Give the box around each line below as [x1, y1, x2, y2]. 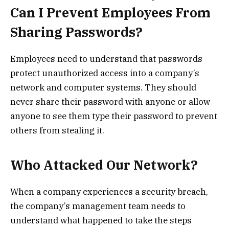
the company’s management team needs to [10, 200, 186, 212]
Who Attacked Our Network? [10, 156, 198, 173]
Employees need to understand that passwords [10, 53, 202, 65]
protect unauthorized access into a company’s [10, 67, 199, 79]
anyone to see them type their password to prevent [10, 110, 217, 122]
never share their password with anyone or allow [10, 96, 210, 108]
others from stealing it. [10, 125, 104, 136]
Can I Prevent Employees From [10, 4, 211, 21]
